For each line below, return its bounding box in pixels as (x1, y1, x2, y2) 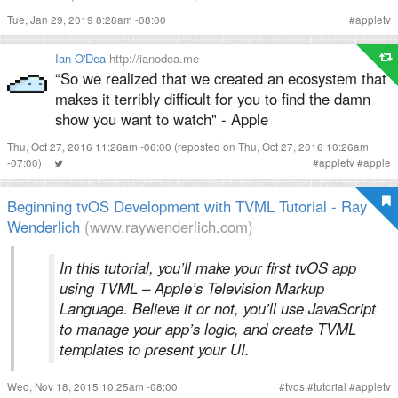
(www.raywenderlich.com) (84, 216, 253, 237)
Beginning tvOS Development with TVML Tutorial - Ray (7, 195, 367, 217)
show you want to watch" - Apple (55, 108, 268, 130)
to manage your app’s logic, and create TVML (60, 318, 356, 339)
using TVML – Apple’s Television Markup (60, 277, 324, 298)
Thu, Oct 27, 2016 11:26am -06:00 (7, 139, 174, 154)
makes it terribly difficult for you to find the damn (55, 88, 370, 109)
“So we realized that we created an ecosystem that (55, 68, 386, 89)
